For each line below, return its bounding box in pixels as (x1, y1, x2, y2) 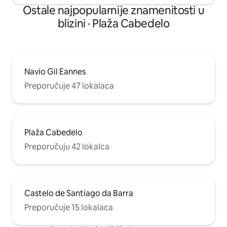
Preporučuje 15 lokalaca (24, 202, 113, 213)
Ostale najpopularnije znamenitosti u (22, 3, 205, 18)
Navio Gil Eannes (24, 66, 86, 77)
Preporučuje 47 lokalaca (24, 81, 114, 91)
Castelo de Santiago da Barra (24, 188, 133, 199)
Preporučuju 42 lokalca (24, 141, 109, 152)
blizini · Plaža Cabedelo (57, 16, 170, 31)
